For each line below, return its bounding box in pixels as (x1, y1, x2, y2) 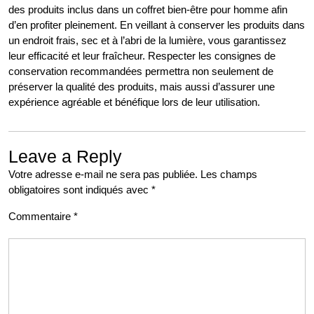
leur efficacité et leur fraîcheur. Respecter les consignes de (8, 50, 275, 62)
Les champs (200, 168, 257, 181)
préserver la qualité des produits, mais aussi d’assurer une (8, 81, 275, 93)
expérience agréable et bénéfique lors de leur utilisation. (8, 96, 260, 109)
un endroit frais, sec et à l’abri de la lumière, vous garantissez (8, 34, 287, 47)
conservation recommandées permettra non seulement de (8, 65, 273, 78)
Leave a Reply (8, 146, 122, 167)
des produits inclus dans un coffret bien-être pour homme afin (8, 4, 287, 16)
